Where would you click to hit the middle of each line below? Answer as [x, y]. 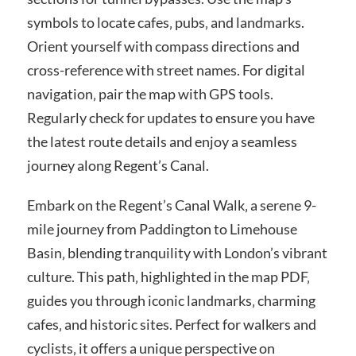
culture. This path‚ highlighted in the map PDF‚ [168, 276]
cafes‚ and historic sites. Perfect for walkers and [171, 324]
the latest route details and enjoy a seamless [162, 142]
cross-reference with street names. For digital [166, 70]
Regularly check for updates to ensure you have [170, 118]
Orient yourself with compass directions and [163, 46]
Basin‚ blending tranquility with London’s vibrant [177, 252]
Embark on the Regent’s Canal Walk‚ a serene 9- [171, 205]
